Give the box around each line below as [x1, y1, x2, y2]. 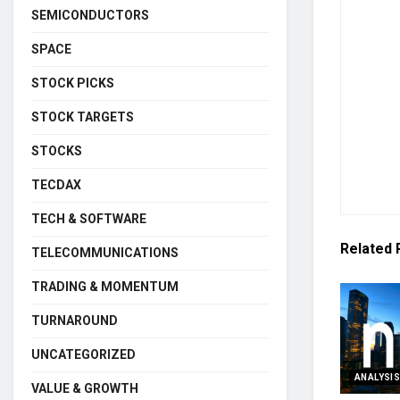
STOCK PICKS [31, 75, 114, 90]
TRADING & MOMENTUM [31, 279, 179, 294]
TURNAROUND [31, 312, 118, 328]
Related [340, 239, 392, 257]
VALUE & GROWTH [31, 380, 138, 396]
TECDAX [31, 177, 81, 192]
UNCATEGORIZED [31, 346, 136, 362]
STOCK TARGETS [31, 109, 134, 124]
